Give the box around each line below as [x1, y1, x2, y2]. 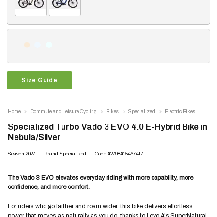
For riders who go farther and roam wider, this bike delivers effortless [8, 201, 193, 211]
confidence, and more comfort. [8, 182, 90, 192]
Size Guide [21, 76, 58, 85]
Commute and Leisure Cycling [31, 108, 96, 116]
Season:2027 [8, 150, 35, 158]
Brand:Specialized [44, 150, 86, 158]
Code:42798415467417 [95, 150, 143, 158]
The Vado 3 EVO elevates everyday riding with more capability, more [8, 173, 193, 183]
